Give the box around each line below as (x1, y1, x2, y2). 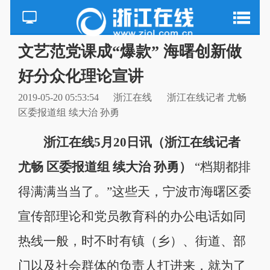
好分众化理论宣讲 (17, 67, 143, 85)
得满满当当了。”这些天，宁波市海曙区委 (17, 184, 251, 198)
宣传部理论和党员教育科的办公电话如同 (17, 209, 246, 223)
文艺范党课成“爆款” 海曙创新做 (17, 42, 242, 60)
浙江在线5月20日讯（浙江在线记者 (43, 135, 240, 149)
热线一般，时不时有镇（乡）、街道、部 (17, 234, 246, 248)
